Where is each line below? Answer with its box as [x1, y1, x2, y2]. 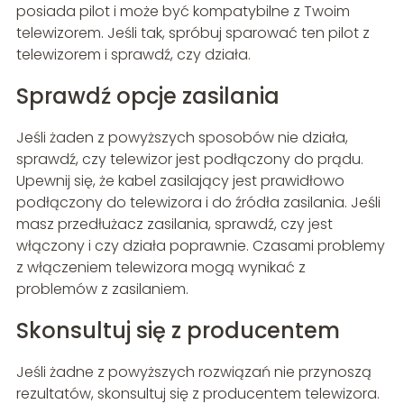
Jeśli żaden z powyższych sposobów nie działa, [15, 126, 348, 148]
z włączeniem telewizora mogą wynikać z [15, 256, 306, 278]
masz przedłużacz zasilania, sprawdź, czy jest [15, 213, 333, 234]
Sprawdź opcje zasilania [15, 80, 280, 111]
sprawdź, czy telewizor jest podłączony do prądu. [15, 148, 363, 170]
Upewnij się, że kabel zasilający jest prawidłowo [15, 170, 344, 191]
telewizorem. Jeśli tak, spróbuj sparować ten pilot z [15, 22, 370, 43]
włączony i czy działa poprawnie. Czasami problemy [15, 234, 385, 256]
